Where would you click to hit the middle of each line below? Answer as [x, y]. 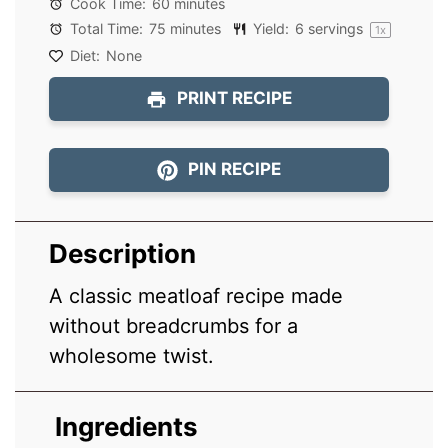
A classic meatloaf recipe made [196, 295]
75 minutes [185, 29]
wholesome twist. [132, 355]
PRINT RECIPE [233, 97]
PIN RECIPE [233, 168]
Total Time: [105, 29]
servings [336, 29]
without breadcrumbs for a [174, 325]
